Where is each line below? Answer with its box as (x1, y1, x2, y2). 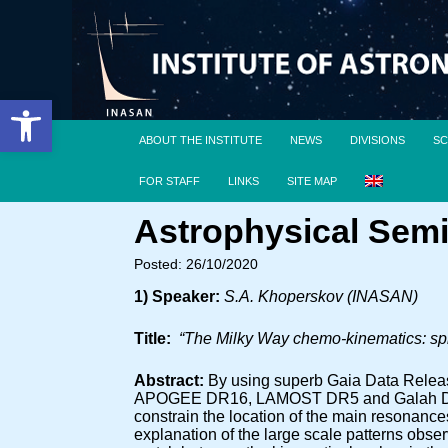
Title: (134, 330, 172, 347)
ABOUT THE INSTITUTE (139, 134, 263, 146)
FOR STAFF (139, 175, 201, 187)
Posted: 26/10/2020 (134, 256, 259, 272)
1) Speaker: (134, 288, 221, 305)
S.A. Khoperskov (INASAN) (220, 288, 419, 305)
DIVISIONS (350, 134, 406, 146)
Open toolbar (9, 91, 108, 127)
